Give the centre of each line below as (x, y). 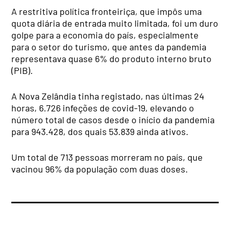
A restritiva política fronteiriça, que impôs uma (107, 12)
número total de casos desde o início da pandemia (113, 120)
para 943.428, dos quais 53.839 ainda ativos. (100, 132)
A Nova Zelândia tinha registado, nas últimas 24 (108, 96)
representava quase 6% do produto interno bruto (112, 59)
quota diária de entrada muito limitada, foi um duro (115, 23)
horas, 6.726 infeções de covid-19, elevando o (103, 108)
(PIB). (22, 71)
